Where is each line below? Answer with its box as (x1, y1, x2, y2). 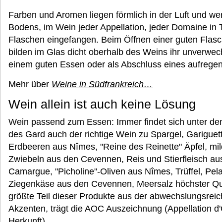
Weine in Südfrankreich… (52, 79, 153, 89)
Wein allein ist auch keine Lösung (8, 98, 196, 111)
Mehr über (8, 79, 52, 89)
